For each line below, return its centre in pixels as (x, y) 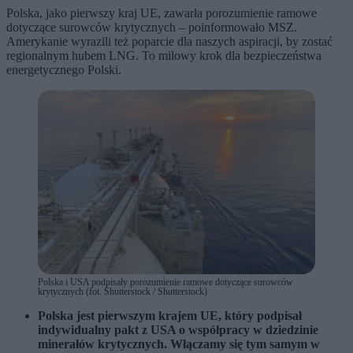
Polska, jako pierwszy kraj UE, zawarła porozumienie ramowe (162, 13)
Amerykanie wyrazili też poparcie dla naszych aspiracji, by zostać (169, 41)
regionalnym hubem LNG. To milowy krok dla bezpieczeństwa (164, 55)
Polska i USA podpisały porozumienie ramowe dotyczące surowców (165, 282)
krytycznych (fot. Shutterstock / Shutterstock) (123, 292)
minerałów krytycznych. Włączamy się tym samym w (179, 344)
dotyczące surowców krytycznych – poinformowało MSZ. (152, 27)
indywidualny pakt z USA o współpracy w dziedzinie (178, 330)
